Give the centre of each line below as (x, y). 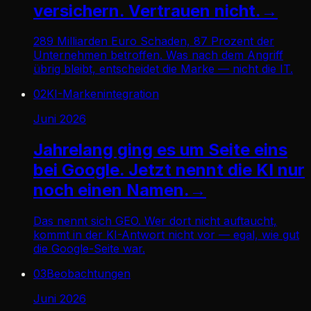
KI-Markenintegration (103, 94)
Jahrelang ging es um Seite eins (160, 150)
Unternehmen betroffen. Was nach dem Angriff (158, 55)
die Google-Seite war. (89, 249)
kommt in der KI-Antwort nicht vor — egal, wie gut (166, 235)
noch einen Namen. (111, 190)
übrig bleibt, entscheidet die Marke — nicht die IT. (163, 69)
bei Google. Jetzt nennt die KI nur (169, 170)
